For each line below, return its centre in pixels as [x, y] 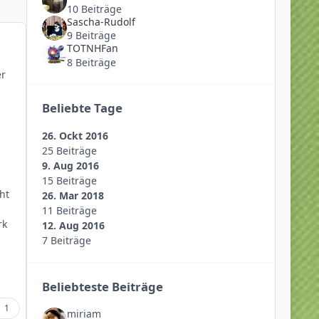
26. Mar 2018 [73, 196]
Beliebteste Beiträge [102, 287]
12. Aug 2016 [73, 226]
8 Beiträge [91, 62]
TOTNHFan [92, 48]
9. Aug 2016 [70, 166]
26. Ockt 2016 [75, 136]
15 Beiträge [69, 181]
